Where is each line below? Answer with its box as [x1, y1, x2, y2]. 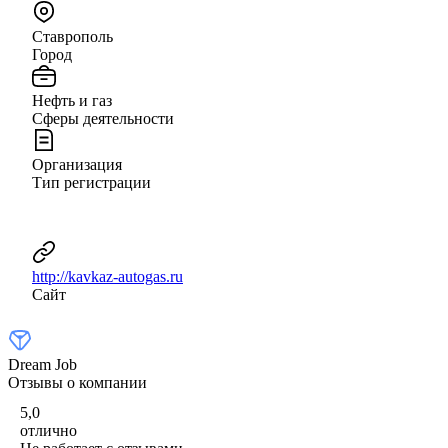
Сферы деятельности [32, 109, 174, 127]
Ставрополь [32, 27, 113, 45]
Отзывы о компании [8, 373, 147, 391]
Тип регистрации [32, 173, 151, 191]
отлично [20, 421, 77, 439]
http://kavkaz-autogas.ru [32, 267, 183, 285]
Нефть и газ [32, 91, 112, 109]
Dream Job [8, 355, 77, 373]
